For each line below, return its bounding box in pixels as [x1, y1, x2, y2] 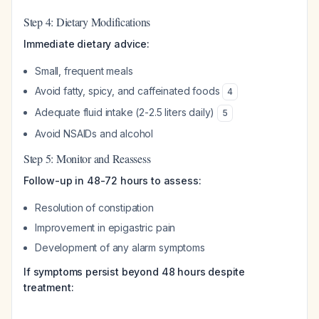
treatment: [23, 281, 74, 293]
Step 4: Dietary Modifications [23, 14, 151, 29]
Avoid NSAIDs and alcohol [35, 127, 154, 140]
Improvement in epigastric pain [35, 221, 176, 234]
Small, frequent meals [35, 65, 133, 77]
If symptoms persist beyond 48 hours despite [23, 266, 246, 278]
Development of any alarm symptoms [35, 241, 205, 253]
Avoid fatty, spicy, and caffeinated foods [35, 85, 223, 97]
